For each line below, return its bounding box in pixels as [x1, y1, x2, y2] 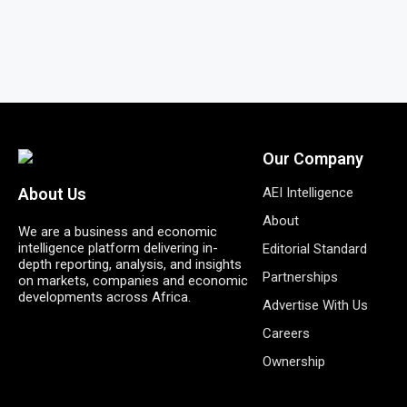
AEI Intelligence [262, 184, 353, 201]
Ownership [262, 352, 325, 370]
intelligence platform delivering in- [18, 239, 218, 256]
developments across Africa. [18, 288, 191, 305]
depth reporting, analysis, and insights [18, 255, 242, 273]
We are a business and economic [18, 223, 217, 240]
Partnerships [262, 268, 338, 285]
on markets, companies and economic [18, 272, 248, 289]
